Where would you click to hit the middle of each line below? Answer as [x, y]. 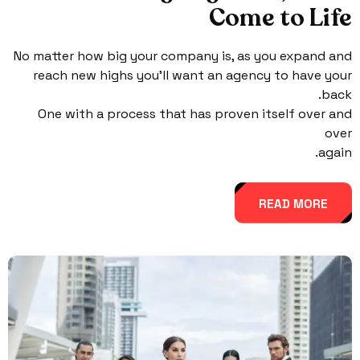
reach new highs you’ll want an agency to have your [192, 75]
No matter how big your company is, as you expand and [183, 55]
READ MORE [293, 203]
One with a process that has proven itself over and [195, 113]
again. [335, 152]
